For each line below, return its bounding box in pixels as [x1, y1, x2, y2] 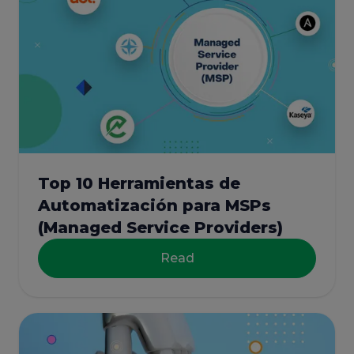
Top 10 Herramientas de [38, 174, 240, 194]
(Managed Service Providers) [38, 218, 283, 238]
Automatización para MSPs [38, 196, 271, 216]
